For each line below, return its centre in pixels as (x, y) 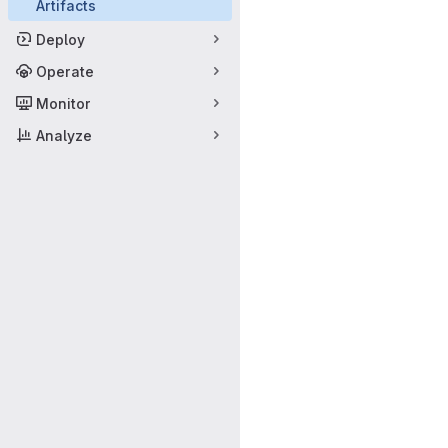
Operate (65, 71)
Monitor (63, 103)
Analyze (64, 135)
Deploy (60, 39)
